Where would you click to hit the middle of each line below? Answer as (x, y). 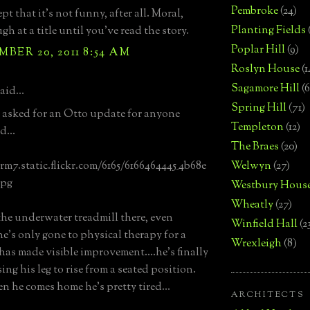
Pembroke (255, 11)
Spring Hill (259, 108)
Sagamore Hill (265, 89)
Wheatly (252, 205)
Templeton (257, 127)
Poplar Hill (258, 50)
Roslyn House (265, 69)
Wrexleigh (256, 244)
